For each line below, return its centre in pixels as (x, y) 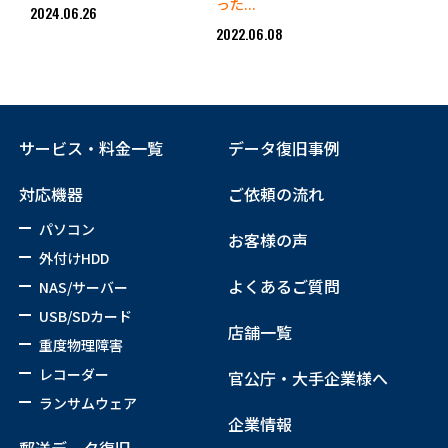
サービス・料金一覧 (90, 148)
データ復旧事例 (284, 148)
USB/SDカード (85, 316)
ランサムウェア (87, 403)
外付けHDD (73, 258)
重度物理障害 (80, 345)
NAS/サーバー (83, 287)
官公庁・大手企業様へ (308, 378)
